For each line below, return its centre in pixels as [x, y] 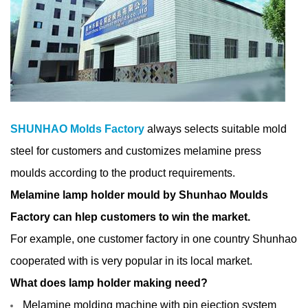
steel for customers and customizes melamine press [136, 151]
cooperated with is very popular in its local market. [131, 261]
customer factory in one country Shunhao [198, 239]
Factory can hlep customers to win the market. [132, 217]
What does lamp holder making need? [109, 283]
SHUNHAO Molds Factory [77, 129]
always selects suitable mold [216, 129]
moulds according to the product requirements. [123, 173]
